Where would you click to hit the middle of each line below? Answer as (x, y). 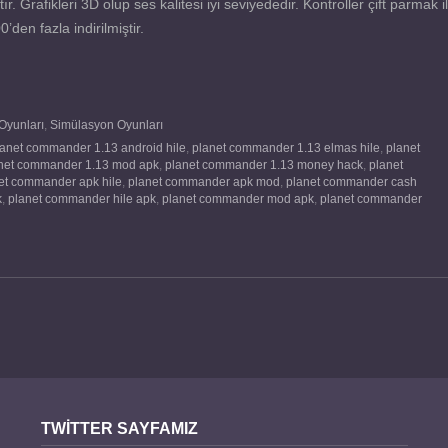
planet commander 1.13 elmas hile (286, 147)
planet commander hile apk (82, 198)
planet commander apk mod (204, 181)
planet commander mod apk (238, 198)
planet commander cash (351, 181)
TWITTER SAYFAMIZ (119, 427)
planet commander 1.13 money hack (264, 164)
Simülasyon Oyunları (106, 124)
